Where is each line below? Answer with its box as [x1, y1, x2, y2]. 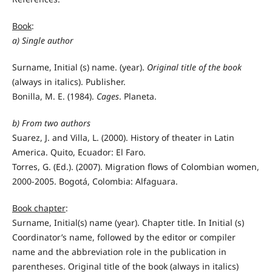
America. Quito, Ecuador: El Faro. [12, 146, 146, 158]
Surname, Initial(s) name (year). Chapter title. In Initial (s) [12, 217, 244, 229]
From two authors [21, 117, 90, 129]
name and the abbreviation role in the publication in [12, 246, 226, 258]
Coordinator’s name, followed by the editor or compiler [12, 231, 236, 243]
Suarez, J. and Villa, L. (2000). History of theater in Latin [12, 132, 234, 144]
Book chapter [12, 202, 66, 214]
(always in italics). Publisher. [12, 76, 126, 88]
